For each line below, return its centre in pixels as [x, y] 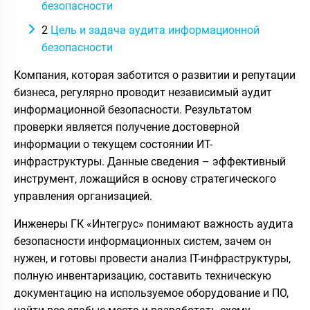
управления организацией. [83, 196]
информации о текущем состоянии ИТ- [113, 144]
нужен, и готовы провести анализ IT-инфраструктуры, [152, 258]
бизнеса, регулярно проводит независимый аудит [143, 92]
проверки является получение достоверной [127, 127]
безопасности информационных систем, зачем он [143, 241]
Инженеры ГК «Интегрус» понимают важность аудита [154, 224]
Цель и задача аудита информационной [154, 30]
